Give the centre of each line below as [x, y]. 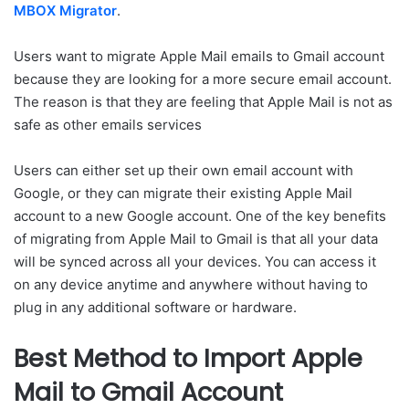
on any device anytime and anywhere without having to [191, 284]
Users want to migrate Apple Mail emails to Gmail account [199, 56]
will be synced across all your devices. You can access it [195, 262]
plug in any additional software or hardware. [155, 307]
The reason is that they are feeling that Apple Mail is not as [203, 102]
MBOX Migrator [65, 10]
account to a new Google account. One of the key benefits [200, 216]
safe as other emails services [108, 125]
